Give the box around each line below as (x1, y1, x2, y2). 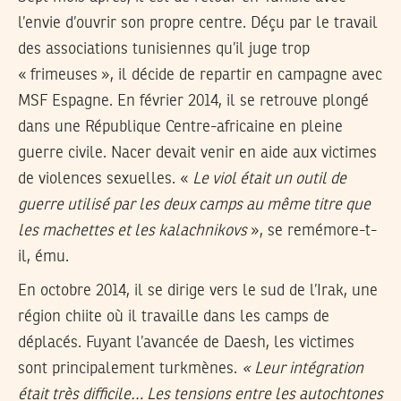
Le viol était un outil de (192, 170, 346, 187)
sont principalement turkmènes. (18, 361, 242, 378)
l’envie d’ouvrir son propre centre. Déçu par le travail (18, 14, 378, 31)
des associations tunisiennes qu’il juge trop (18, 40, 310, 57)
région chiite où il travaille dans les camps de (18, 309, 329, 326)
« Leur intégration (242, 361, 363, 378)
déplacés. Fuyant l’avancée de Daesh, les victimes (18, 335, 354, 352)
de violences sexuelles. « (18, 170, 192, 187)
